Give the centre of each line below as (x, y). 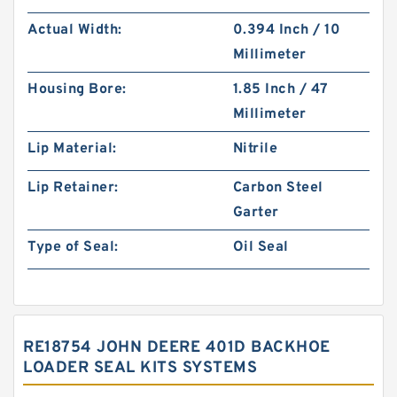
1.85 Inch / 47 (280, 90)
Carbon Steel (278, 188)
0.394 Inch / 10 (287, 30)
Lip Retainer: (73, 188)
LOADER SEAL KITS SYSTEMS (140, 368)
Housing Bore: (77, 90)
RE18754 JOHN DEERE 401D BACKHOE (177, 348)
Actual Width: (75, 30)
